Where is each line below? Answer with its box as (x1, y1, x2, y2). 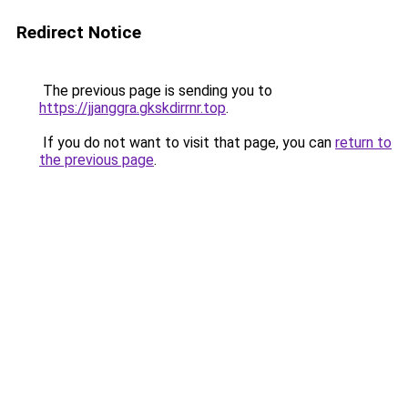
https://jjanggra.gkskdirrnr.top (39, 99, 226, 117)
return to (335, 134, 392, 151)
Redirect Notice (16, 22, 141, 43)
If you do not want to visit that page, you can (39, 134, 335, 151)
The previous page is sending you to (39, 82, 272, 99)
